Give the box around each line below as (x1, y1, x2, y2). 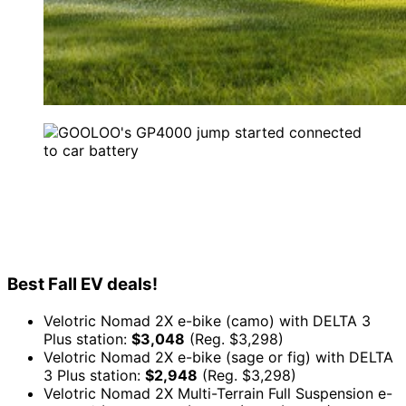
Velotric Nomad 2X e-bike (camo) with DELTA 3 (43, 312, 371, 331)
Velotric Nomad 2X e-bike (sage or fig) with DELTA (43, 348, 393, 367)
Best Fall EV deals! (7, 274, 158, 295)
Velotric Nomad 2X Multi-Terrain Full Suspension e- (43, 384, 392, 403)
